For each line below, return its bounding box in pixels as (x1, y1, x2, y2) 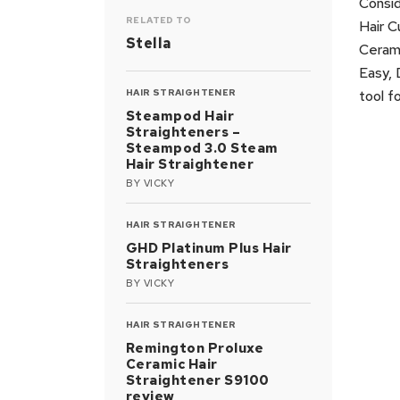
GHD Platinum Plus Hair (126, 239, 292, 257)
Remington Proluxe (126, 339, 264, 357)
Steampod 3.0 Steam (126, 139, 279, 157)
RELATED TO (126, 14, 192, 26)
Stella (126, 34, 171, 53)
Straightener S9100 (126, 371, 270, 389)
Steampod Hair (126, 107, 235, 125)
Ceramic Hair (126, 355, 218, 373)
